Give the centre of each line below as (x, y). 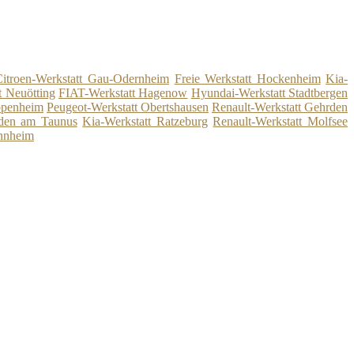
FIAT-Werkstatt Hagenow (123, 92)
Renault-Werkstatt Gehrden (280, 107)
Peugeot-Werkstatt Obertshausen (128, 107)
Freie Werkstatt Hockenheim (247, 78)
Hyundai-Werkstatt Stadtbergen (269, 92)
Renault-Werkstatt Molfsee (281, 121)
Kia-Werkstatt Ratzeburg (145, 121)
